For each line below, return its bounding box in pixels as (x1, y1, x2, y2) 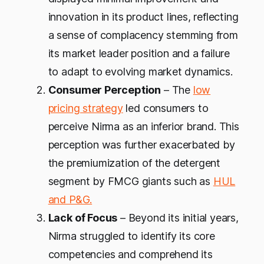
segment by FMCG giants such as (48, 175, 213, 188)
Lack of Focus (48, 212, 118, 225)
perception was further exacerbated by (48, 138, 235, 151)
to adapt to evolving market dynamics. (48, 65, 233, 78)
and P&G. (48, 193, 93, 206)
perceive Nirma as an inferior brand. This (48, 120, 239, 133)
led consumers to (123, 102, 209, 115)
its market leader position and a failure (48, 47, 230, 60)
